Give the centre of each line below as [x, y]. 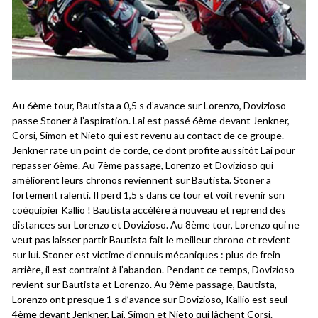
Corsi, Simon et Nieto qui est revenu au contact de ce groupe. [148, 135]
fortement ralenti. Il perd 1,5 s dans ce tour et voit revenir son [148, 194]
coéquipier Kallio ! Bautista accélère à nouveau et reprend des [149, 209]
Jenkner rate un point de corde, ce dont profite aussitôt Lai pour [154, 150]
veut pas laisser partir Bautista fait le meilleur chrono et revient [151, 239]
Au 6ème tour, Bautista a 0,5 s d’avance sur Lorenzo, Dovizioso [149, 105]
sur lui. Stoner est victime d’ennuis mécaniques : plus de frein [146, 254]
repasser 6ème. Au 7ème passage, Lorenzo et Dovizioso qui [143, 165]
